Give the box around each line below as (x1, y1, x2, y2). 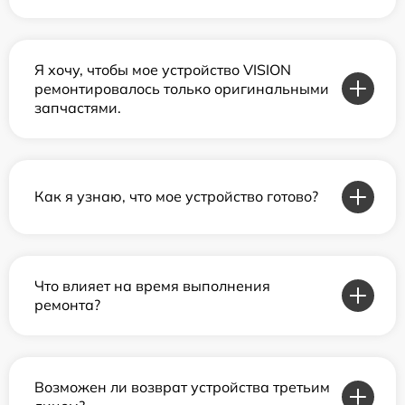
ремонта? (34, 295, 100, 314)
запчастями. (34, 98, 121, 117)
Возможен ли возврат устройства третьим (34, 377, 330, 396)
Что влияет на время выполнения (34, 276, 270, 295)
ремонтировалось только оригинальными (34, 79, 329, 98)
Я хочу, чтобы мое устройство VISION (34, 60, 291, 79)
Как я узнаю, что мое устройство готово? (34, 187, 318, 206)
